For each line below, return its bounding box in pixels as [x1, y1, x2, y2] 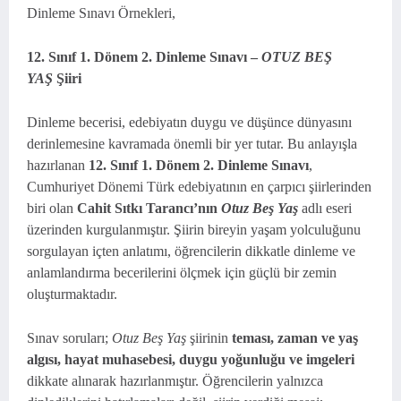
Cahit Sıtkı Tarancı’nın [77, 200, 221, 216]
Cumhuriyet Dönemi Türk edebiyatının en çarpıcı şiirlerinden [27, 179, 371, 194]
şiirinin [186, 330, 232, 346]
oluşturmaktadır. [27, 286, 117, 302]
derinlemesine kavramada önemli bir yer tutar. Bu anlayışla [27, 136, 357, 151]
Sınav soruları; [27, 330, 112, 346]
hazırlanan [27, 158, 89, 173]
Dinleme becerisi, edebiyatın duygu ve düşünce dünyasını [27, 115, 352, 130]
